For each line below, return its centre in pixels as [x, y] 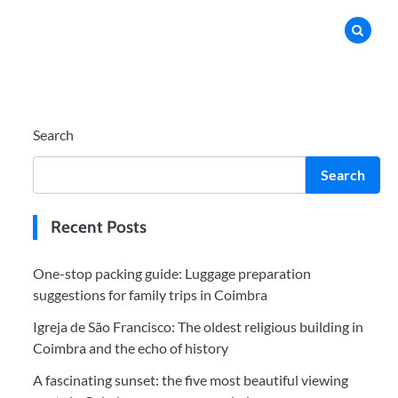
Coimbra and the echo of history [130, 348]
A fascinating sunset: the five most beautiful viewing [190, 380]
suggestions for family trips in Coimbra [150, 295]
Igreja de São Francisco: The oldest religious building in [198, 326]
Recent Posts [98, 227]
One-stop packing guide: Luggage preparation [171, 273]
